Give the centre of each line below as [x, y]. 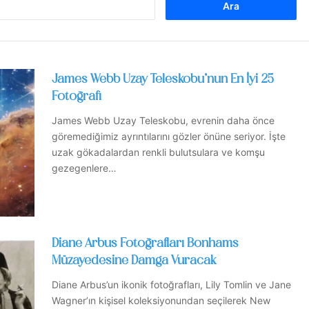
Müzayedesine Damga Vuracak [134, 261]
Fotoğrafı [77, 97]
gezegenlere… [84, 168]
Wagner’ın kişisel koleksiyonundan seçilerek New [161, 301]
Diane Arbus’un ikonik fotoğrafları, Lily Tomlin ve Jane [171, 285]
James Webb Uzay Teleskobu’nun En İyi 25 [163, 80]
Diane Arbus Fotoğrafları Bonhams [145, 244]
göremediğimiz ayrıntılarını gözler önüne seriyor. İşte [169, 136]
